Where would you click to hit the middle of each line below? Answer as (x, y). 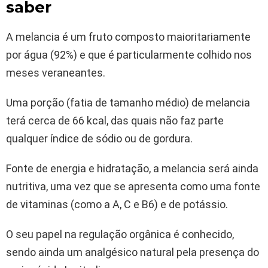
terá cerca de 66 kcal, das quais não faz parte (115, 120)
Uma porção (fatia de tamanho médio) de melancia (128, 102)
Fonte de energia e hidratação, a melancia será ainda (132, 168)
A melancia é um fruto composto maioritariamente (128, 36)
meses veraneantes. (56, 72)
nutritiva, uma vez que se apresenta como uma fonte (133, 186)
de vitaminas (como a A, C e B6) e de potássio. (117, 204)
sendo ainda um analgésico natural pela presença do (133, 252)
